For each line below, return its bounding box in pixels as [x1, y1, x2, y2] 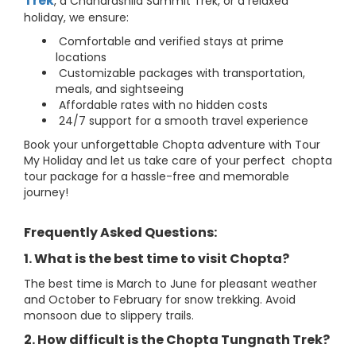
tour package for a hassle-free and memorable [24, 168, 289, 184]
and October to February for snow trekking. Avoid [24, 292, 296, 308]
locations [56, 49, 106, 65]
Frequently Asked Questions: [24, 223, 217, 242]
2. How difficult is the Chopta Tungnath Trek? [24, 331, 330, 349]
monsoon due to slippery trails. [24, 308, 194, 323]
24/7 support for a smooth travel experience [56, 113, 308, 129]
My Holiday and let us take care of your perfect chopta [24, 153, 332, 168]
